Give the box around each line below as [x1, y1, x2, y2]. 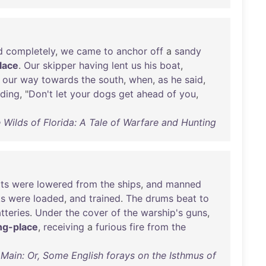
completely [6, 45, 55, 57]
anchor [116, 45, 147, 57]
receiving [43, 221, 84, 233]
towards [42, 74, 78, 85]
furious [96, 221, 126, 233]
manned [166, 178, 201, 190]
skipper [43, 59, 76, 71]
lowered [37, 178, 73, 190]
